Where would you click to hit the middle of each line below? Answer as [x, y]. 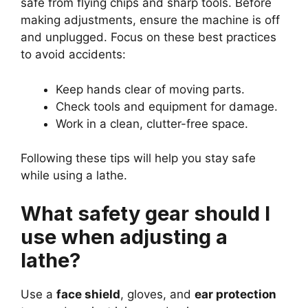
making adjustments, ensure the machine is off [150, 20]
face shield [88, 294]
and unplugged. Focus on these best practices [148, 37]
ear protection [235, 294]
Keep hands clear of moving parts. [150, 89]
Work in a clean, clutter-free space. [152, 123]
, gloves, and [157, 294]
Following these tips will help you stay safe [138, 158]
